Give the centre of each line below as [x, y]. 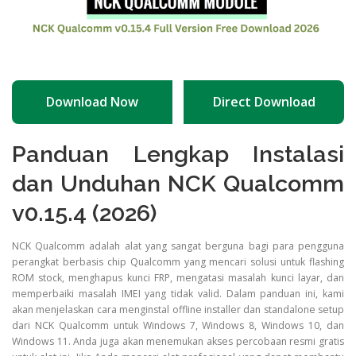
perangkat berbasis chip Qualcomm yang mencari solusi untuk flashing [178, 262]
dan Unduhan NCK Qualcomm [178, 184]
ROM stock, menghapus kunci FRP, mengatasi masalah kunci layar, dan [178, 278]
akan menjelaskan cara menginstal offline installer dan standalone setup [178, 310]
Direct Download [264, 102]
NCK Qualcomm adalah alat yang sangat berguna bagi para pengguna [178, 246]
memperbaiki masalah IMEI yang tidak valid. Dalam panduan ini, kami [178, 294]
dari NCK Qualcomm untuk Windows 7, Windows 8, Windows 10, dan [178, 326]
